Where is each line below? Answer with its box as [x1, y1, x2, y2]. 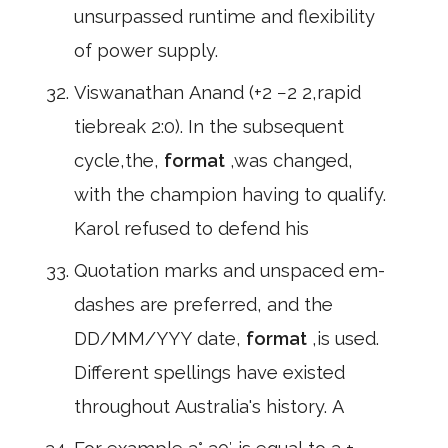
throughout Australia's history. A [74, 396, 344, 417]
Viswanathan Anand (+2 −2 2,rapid [74, 82, 361, 103]
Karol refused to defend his [74, 218, 309, 239]
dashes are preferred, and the [74, 294, 333, 315]
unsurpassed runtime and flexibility [74, 6, 375, 27]
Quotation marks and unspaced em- [74, 260, 385, 281]
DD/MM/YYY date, [74, 328, 246, 349]
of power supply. [74, 40, 218, 61]
